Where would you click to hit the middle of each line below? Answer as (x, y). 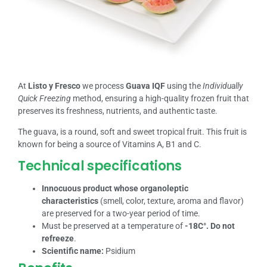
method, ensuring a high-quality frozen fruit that (160, 98)
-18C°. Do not (210, 226)
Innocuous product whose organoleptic (115, 188)
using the (184, 86)
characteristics (70, 201)
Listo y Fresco (54, 86)
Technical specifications (100, 166)
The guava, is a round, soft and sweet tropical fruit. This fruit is (132, 132)
